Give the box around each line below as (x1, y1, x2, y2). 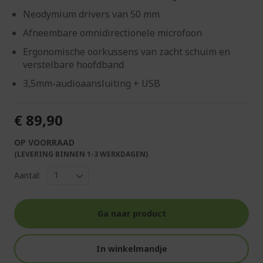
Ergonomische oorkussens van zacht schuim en (23, 45, 230, 58)
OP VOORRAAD (14, 136, 75, 148)
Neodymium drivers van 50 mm (23, 7, 160, 21)
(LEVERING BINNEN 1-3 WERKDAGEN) (14, 149, 148, 159)
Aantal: (14, 170, 41, 181)
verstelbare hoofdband (23, 58, 124, 71)
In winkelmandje (96, 242, 167, 254)
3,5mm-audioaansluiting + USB (23, 76, 160, 90)
